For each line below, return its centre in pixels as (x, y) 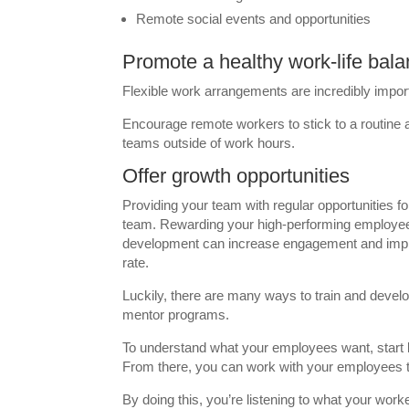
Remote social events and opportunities (254, 19)
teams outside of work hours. (209, 143)
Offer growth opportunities (236, 176)
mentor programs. (176, 315)
